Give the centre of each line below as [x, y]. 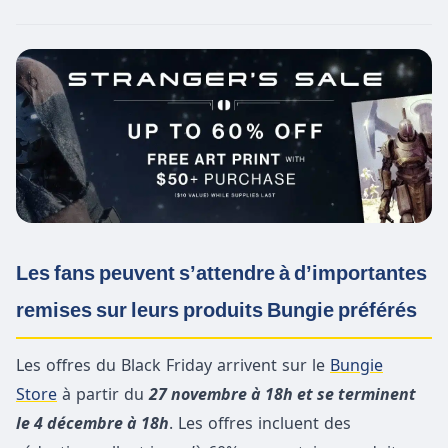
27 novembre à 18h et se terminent [282, 393]
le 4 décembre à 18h [92, 422]
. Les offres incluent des [260, 422]
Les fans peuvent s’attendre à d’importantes [221, 272]
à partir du [103, 393]
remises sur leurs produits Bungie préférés [216, 309]
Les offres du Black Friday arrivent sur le [173, 364]
